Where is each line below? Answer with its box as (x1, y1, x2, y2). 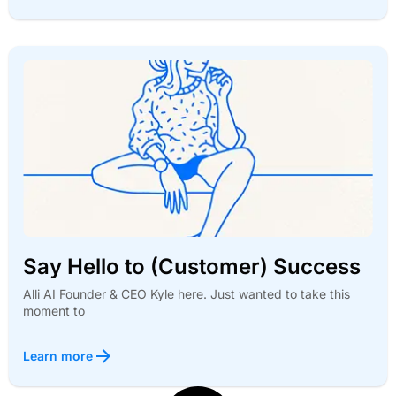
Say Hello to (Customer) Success (23, 253, 361, 279)
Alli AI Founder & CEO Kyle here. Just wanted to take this (23, 286, 350, 301)
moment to (23, 302, 85, 318)
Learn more (23, 347, 93, 363)
